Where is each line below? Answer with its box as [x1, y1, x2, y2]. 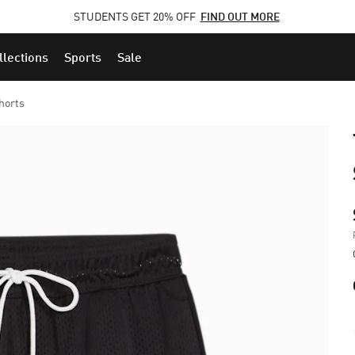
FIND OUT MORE [200, 10, 280, 23]
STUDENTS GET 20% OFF [73, 10, 198, 23]
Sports [64, 49, 101, 64]
